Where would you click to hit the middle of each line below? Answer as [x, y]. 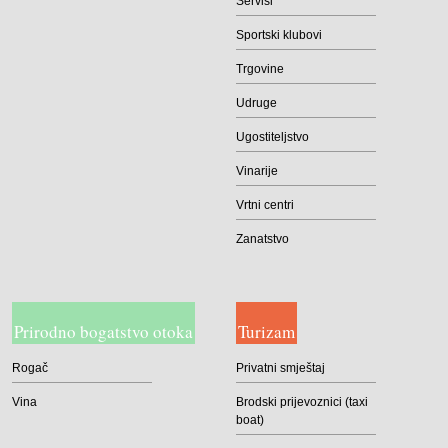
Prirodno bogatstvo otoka [103, 331]
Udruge [256, 103]
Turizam [266, 331]
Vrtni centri [265, 205]
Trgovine [260, 69]
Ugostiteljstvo [272, 137]
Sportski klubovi [279, 35]
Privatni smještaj [280, 368]
